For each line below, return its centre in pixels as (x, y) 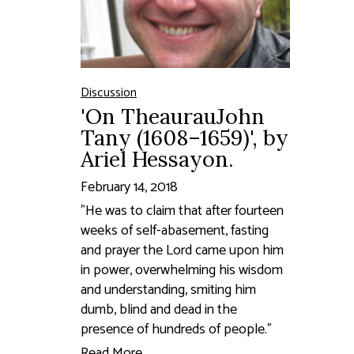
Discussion (109, 92)
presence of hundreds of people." (176, 329)
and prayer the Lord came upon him (182, 250)
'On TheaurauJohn (173, 116)
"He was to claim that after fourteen (182, 211)
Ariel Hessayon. (157, 158)
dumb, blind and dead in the (159, 309)
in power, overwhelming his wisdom (182, 270)
